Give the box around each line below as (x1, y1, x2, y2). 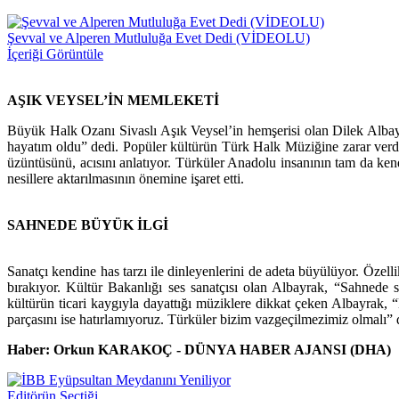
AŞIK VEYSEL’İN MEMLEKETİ (7, 93, 219, 109)
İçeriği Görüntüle (7, 46, 103, 62)
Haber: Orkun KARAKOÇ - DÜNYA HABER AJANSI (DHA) (7, 342, 391, 358)
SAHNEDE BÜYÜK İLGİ (7, 217, 168, 233)
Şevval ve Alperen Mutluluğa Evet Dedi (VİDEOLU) (7, 30, 310, 46)
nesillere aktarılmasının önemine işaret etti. (7, 171, 244, 187)
